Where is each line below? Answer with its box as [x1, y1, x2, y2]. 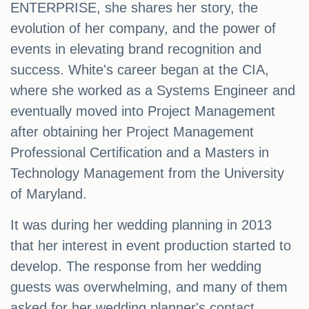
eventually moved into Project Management [10, 103, 275, 119]
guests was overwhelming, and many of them [10, 279, 288, 295]
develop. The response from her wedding [10, 259, 261, 275]
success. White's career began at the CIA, [10, 62, 269, 78]
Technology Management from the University [10, 166, 284, 181]
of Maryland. [10, 186, 87, 202]
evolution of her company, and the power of [10, 21, 276, 37]
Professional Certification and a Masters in [10, 145, 269, 161]
